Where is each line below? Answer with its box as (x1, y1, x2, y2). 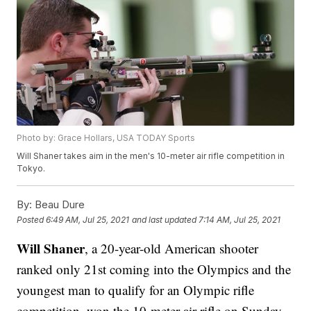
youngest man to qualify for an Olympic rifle (17, 281, 255, 299)
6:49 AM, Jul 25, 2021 (46, 214, 130, 225)
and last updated (132, 214, 197, 225)
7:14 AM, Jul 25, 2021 (199, 214, 281, 225)
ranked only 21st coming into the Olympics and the (17, 260, 292, 278)
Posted (17, 214, 47, 225)
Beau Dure (32, 198, 85, 212)
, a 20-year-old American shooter (85, 239, 259, 258)
